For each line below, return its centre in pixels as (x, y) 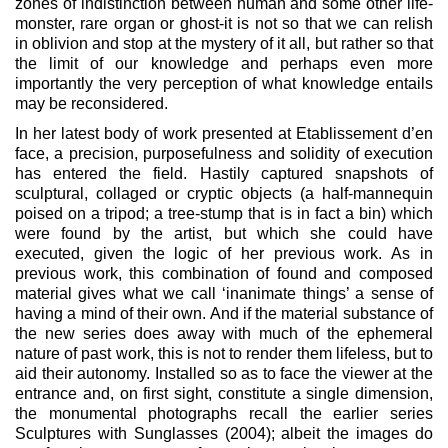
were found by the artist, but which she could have (224, 233)
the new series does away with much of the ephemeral (224, 333)
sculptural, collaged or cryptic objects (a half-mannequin (224, 193)
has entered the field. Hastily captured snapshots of (224, 173)
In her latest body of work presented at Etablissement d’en (224, 133)
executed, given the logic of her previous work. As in (224, 253)
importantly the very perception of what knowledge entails (224, 83)
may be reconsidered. (91, 103)
